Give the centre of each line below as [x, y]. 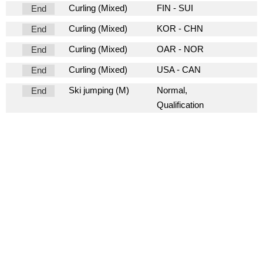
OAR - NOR [180, 49]
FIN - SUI [175, 8]
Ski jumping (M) [99, 90]
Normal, [172, 90]
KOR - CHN [180, 29]
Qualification [180, 105]
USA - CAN [178, 70]
